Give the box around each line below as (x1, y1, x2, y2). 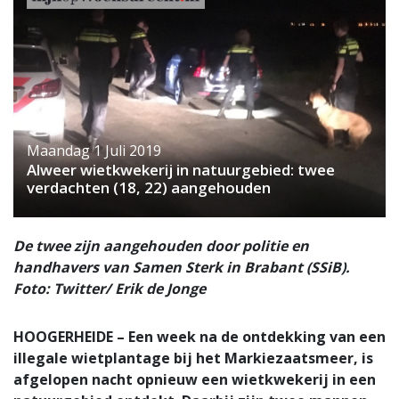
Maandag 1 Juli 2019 (27, 141, 161, 161)
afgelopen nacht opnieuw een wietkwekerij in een (13, 370, 376, 390)
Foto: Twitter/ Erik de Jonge (13, 279, 206, 299)
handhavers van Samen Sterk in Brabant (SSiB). (13, 257, 350, 278)
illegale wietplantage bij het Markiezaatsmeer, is (13, 348, 373, 369)
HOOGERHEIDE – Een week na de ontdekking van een (13, 327, 386, 347)
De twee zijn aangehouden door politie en (13, 236, 309, 256)
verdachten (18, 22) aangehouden (27, 177, 271, 199)
